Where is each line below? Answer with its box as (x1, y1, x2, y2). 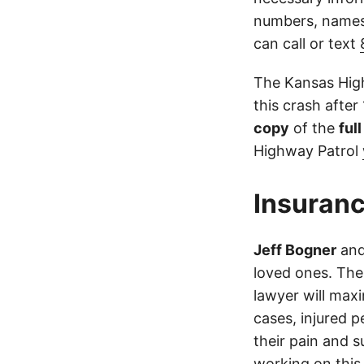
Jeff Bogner (253, 241, 336, 258)
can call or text (253, 35, 360, 52)
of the (289, 119, 339, 136)
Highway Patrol (253, 142, 362, 159)
